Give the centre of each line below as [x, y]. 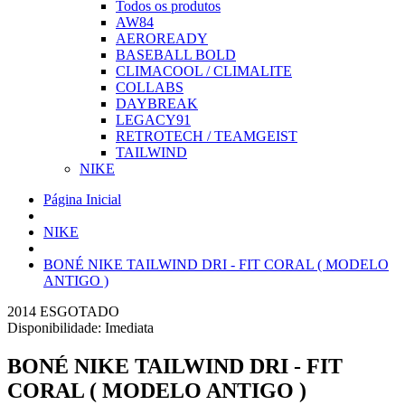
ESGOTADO [80, 311]
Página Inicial [82, 199]
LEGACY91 [153, 120]
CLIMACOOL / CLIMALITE [204, 71]
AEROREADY [162, 38]
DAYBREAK [157, 104]
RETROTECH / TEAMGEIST [207, 136]
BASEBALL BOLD [176, 55]
